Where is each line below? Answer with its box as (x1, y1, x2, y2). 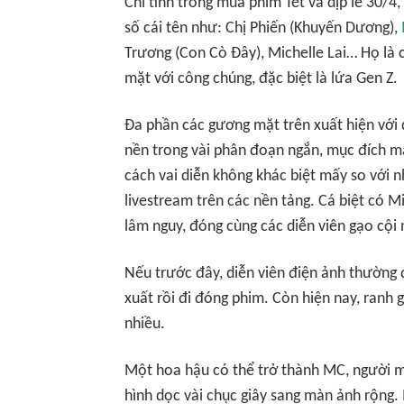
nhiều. (124, 316, 165, 333)
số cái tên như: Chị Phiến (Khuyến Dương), (124, 20, 401, 37)
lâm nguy (124, 218, 182, 235)
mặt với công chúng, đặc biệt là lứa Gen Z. (124, 70, 398, 87)
